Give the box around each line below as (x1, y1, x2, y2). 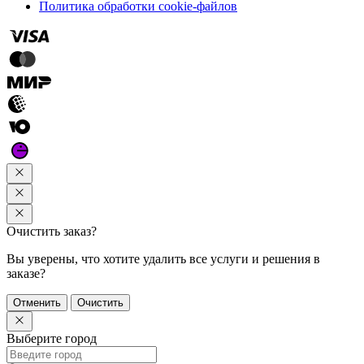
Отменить (13, 296, 61, 309)
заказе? (6, 266, 45, 280)
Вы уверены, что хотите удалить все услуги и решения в (6, 251, 320, 266)
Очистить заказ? (6, 223, 97, 238)
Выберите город (6, 331, 97, 345)
